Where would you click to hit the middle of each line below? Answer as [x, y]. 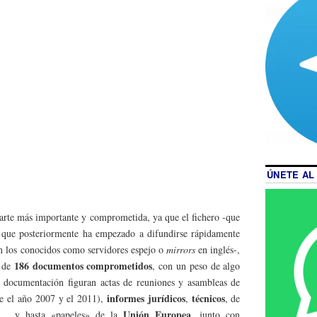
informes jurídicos [146, 298]
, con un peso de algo [196, 265]
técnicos [208, 298]
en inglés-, [218, 249]
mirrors [181, 249]
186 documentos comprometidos [83, 265]
